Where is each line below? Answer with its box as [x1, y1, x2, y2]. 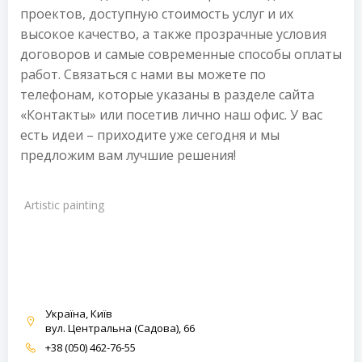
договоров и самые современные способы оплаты [20, 45, 342, 63]
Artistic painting [24, 197, 104, 213]
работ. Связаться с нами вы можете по [20, 65, 266, 83]
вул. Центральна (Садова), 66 [45, 321, 195, 335]
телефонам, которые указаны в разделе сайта [20, 86, 314, 103]
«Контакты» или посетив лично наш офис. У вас [20, 106, 322, 124]
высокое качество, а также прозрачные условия [20, 25, 326, 43]
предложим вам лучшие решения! [20, 146, 236, 164]
